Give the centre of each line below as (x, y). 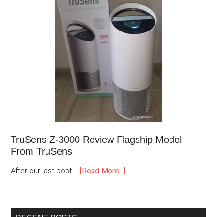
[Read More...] (103, 170)
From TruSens (42, 151)
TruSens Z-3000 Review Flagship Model (96, 139)
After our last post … (46, 170)
